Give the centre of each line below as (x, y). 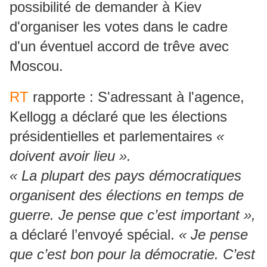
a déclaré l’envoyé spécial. (94, 235)
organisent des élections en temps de (127, 195)
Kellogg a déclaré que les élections (118, 117)
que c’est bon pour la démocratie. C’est (132, 254)
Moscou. (36, 66)
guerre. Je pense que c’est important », (133, 215)
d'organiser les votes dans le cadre (119, 27)
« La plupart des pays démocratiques (125, 176)
